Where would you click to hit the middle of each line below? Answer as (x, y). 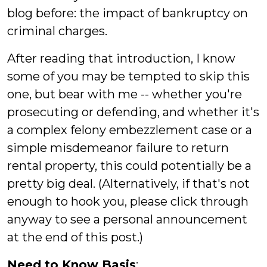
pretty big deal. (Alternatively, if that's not (128, 184)
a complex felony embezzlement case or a (130, 130)
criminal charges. (57, 31)
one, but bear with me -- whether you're (125, 94)
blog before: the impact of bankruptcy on (128, 13)
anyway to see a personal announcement (127, 219)
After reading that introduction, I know (121, 58)
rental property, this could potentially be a (129, 166)
